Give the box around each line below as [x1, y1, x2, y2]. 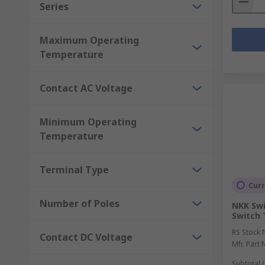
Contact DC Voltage [40, 230, 132, 244]
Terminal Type [40, 163, 109, 176]
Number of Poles [40, 196, 119, 210]
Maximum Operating [40, 33, 139, 47]
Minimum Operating [40, 115, 137, 128]
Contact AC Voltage [40, 81, 132, 95]
